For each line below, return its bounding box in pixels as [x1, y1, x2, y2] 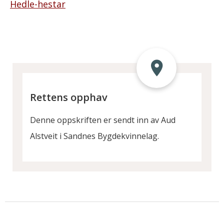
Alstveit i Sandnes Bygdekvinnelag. [30, 130, 159, 141]
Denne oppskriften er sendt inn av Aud [30, 114, 175, 125]
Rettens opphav [30, 90, 107, 104]
